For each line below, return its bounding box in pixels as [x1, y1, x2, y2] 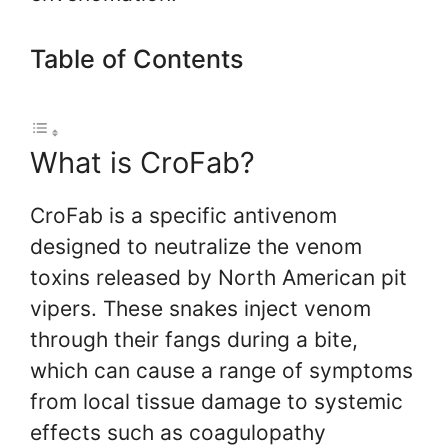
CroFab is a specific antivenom [30, 203, 337, 229]
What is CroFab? [30, 145, 255, 181]
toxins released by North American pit [30, 265, 407, 291]
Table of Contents [30, 43, 244, 74]
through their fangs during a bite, [30, 327, 358, 353]
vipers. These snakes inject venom [30, 296, 371, 322]
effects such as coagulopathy [30, 420, 326, 446]
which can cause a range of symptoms [30, 358, 413, 384]
